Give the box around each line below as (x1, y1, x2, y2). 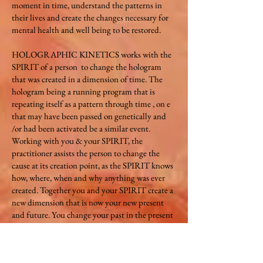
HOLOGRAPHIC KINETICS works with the (12, 49, 171, 60)
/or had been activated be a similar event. (12, 123, 150, 134)
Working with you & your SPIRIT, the (12, 135, 143, 146)
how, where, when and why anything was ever (12, 172, 165, 183)
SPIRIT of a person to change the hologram (12, 61, 161, 72)
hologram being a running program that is (12, 86, 155, 97)
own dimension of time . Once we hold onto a (12, 234, 166, 245)
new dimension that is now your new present (12, 197, 164, 208)
